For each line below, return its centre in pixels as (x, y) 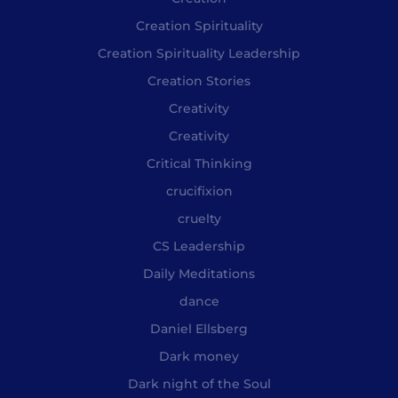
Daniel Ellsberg (199, 328)
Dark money (199, 356)
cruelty (199, 218)
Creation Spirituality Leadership (199, 53)
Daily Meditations (199, 273)
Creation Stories (199, 80)
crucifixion (199, 191)
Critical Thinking (199, 163)
